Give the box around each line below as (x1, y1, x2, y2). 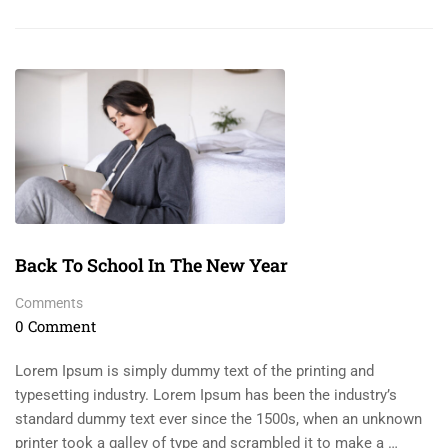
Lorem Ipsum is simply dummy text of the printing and (15, 362, 374, 381)
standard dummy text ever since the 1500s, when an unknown (15, 410, 422, 429)
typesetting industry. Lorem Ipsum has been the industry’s (15, 386, 397, 405)
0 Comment (15, 316, 96, 337)
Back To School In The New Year (15, 253, 288, 278)
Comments (15, 295, 83, 312)
